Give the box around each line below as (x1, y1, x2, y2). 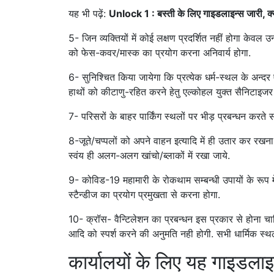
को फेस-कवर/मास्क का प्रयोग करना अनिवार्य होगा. (68, 46, 251, 59)
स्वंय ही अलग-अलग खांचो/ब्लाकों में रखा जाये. (68, 149, 230, 162)
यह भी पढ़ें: (68, 7, 109, 20)
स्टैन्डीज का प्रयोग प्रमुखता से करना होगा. (68, 188, 220, 201)
